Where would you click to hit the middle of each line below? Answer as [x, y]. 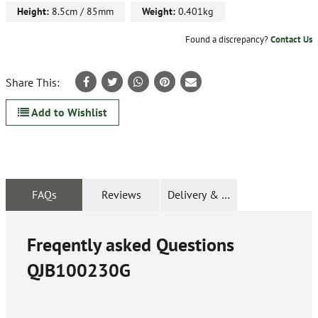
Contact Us [291, 40]
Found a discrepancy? [228, 40]
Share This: [33, 83]
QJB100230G [79, 270]
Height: [33, 12]
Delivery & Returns [213, 195]
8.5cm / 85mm [81, 12]
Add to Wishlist [68, 113]
